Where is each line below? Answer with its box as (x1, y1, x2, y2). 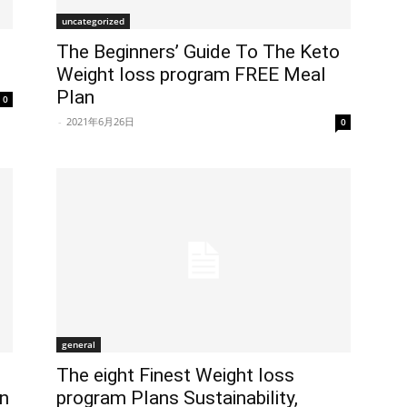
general (62, 337, 95, 351)
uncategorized (62, 14, 124, 27)
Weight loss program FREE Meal (56, 63, 326, 85)
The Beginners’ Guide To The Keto (56, 40, 340, 63)
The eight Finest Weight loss (56, 363, 294, 386)
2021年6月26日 (66, 114, 134, 128)
